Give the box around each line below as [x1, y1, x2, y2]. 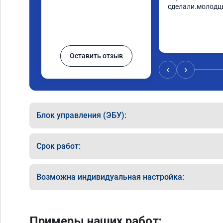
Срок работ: [36, 141, 81, 151]
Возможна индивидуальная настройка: [36, 172, 184, 182]
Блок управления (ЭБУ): [36, 111, 126, 120]
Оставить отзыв [69, 52, 123, 60]
